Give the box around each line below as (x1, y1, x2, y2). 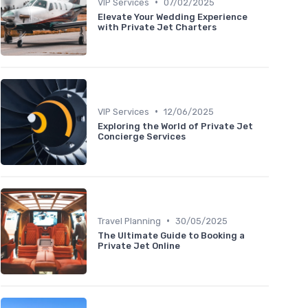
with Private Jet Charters (98, 21, 217, 32)
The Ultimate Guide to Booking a (98, 230, 245, 241)
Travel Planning (98, 215, 161, 226)
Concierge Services (98, 131, 186, 142)
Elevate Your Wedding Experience (98, 11, 247, 22)
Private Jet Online (98, 240, 180, 251)
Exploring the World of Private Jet (98, 120, 253, 131)
